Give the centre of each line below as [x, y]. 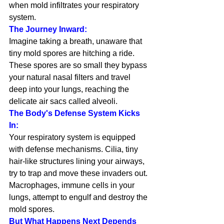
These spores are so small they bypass [79, 65]
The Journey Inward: [48, 29]
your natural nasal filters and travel [71, 77]
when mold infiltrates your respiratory [75, 5]
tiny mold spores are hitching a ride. [73, 53]
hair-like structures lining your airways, [78, 161]
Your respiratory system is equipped [73, 137]
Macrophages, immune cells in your [73, 185]
